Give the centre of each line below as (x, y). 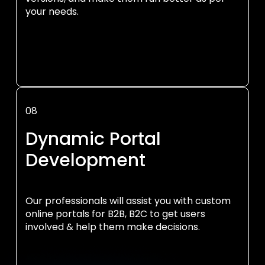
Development (85, 160)
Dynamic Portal (93, 139)
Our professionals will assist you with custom (128, 201)
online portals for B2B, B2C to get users (115, 214)
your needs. (52, 12)
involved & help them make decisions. (113, 227)
